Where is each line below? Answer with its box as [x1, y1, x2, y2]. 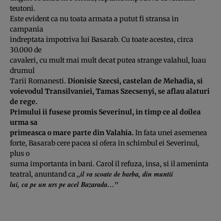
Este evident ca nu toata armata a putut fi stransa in [10, 14, 179, 23]
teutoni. [10, 3, 36, 13]
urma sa [10, 117, 37, 127]
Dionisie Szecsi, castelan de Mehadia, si [68, 76, 203, 85]
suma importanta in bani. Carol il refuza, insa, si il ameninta [10, 159, 209, 168]
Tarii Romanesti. [10, 76, 68, 85]
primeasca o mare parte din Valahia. [10, 128, 134, 137]
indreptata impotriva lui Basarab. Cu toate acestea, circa [10, 35, 193, 44]
